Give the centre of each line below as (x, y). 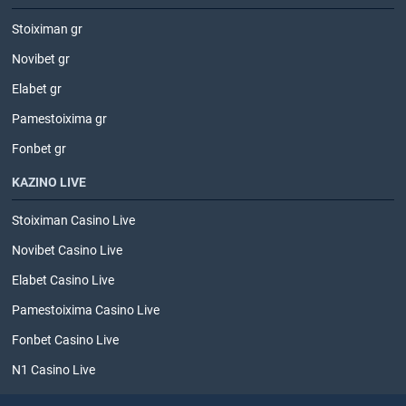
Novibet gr (41, 59)
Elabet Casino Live (63, 280)
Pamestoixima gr (59, 119)
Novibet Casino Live (67, 251)
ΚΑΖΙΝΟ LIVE (49, 183)
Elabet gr (37, 89)
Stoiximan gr (47, 29)
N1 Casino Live (53, 370)
